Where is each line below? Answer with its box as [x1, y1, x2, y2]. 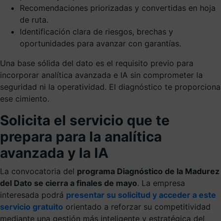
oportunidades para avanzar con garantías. [20, 38, 181, 48]
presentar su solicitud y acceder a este [66, 189, 216, 200]
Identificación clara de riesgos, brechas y [20, 26, 173, 37]
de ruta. [20, 14, 48, 25]
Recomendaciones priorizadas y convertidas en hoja [20, 2, 216, 13]
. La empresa [137, 178, 185, 188]
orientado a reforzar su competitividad [63, 201, 211, 212]
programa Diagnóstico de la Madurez [77, 166, 220, 176]
